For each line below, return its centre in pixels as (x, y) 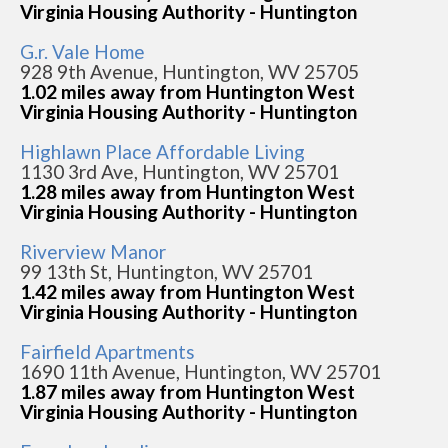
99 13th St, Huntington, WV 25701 (166, 271)
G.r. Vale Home (82, 51)
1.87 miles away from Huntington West (187, 391)
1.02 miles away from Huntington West (187, 91)
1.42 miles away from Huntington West (187, 291)
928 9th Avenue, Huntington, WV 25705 (189, 71)
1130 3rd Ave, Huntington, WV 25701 (179, 171)
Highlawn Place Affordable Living (162, 151)
